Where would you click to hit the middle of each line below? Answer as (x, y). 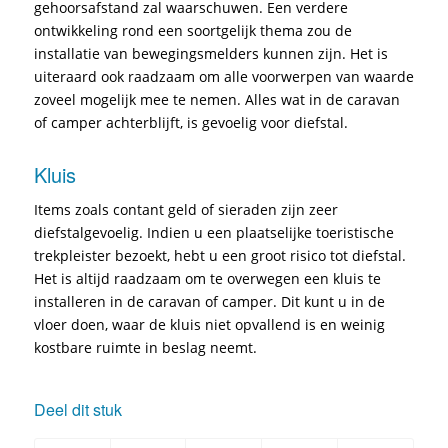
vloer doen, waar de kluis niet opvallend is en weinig (209, 325)
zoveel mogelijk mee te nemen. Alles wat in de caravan (216, 100)
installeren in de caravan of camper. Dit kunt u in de (209, 302)
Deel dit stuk (77, 409)
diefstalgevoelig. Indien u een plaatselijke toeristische (213, 233)
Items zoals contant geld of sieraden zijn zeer (185, 210)
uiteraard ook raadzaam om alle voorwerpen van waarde (223, 77)
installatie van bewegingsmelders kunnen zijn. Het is (210, 54)
